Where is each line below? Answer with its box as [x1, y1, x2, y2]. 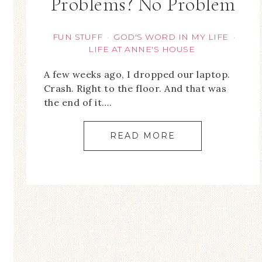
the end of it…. [43, 96, 112, 108]
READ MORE [110, 130, 176, 141]
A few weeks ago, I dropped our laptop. [43, 68, 230, 80]
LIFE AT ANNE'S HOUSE [88, 44, 195, 54]
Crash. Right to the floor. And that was [43, 82, 226, 94]
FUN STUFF [52, 32, 103, 42]
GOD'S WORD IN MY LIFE [113, 32, 229, 42]
